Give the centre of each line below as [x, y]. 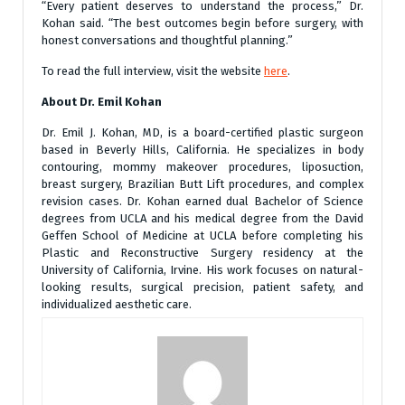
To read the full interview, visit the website [153, 71]
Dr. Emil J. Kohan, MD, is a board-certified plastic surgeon [202, 132]
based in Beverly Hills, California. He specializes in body [202, 150]
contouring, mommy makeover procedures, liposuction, [202, 167]
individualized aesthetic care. [117, 304]
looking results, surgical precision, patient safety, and [202, 287]
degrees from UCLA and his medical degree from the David [202, 218]
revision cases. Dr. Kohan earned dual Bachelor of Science [202, 201]
